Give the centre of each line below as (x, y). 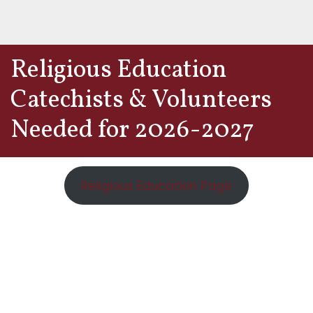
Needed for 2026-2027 (132, 131)
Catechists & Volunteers (141, 101)
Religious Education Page (156, 185)
